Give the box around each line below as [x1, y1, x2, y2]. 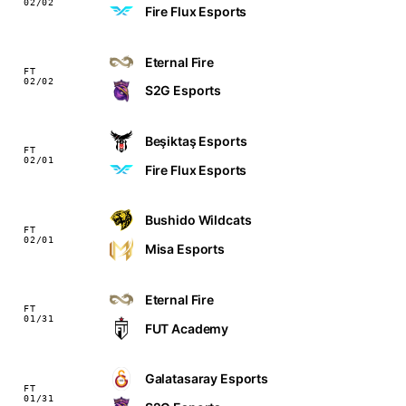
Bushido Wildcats [144, 212, 252, 228]
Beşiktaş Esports [144, 133, 247, 150]
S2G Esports [144, 82, 222, 99]
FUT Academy [144, 320, 229, 336]
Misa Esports [144, 241, 226, 257]
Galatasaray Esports [144, 371, 269, 387]
